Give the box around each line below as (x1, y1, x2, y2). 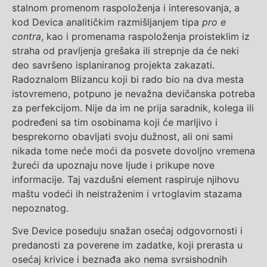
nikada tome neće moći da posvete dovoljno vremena (12, 144, 255, 157)
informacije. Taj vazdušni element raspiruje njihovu (12, 173, 239, 185)
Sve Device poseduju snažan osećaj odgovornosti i (12, 225, 243, 237)
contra (12, 30, 41, 42)
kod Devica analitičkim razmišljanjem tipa (12, 15, 202, 28)
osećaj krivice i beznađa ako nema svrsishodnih (12, 253, 227, 266)
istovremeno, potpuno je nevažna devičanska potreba (12, 87, 255, 100)
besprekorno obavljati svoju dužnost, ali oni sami (12, 130, 233, 142)
